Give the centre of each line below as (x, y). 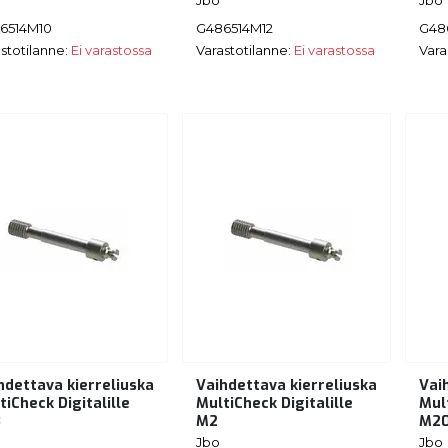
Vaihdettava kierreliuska (286, 386)
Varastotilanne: (245, 50)
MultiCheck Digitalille (274, 404)
